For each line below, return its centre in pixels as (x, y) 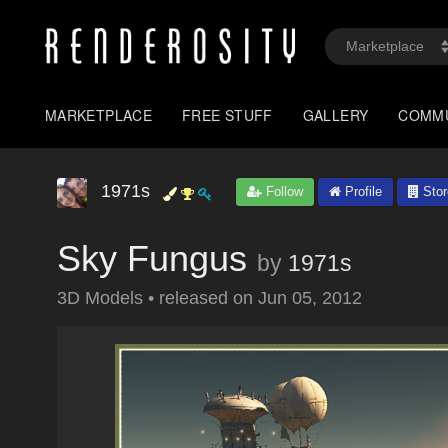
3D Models (102, 298)
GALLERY (335, 115)
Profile (361, 191)
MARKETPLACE (99, 115)
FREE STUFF (227, 115)
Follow (282, 191)
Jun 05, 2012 (310, 298)
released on (208, 298)
